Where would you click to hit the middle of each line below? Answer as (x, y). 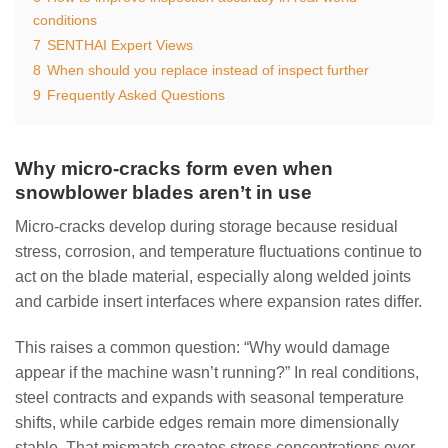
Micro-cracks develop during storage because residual (206, 227)
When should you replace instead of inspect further (208, 69)
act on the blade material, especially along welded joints (213, 277)
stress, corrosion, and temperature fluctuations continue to (218, 252)
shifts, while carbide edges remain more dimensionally (207, 422)
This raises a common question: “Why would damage (202, 347)
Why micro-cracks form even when (174, 168)
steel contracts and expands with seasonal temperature (209, 397)
